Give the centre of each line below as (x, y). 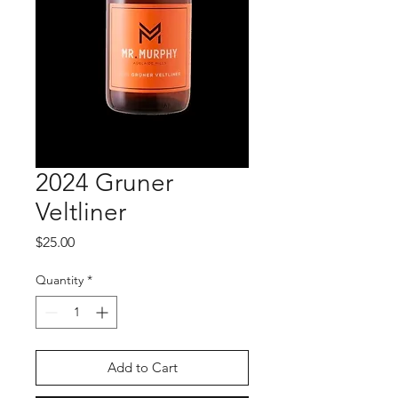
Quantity (60, 280)
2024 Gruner (104, 183)
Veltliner (81, 212)
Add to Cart (142, 367)
